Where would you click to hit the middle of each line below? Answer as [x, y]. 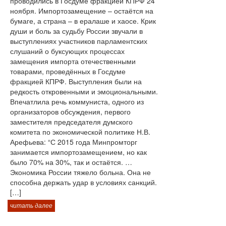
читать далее [31, 206]
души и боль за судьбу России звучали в [76, 31]
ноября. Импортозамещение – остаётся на [82, 11]
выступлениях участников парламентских [79, 41]
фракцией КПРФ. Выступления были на [76, 81]
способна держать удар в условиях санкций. [83, 182]
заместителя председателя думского [71, 122]
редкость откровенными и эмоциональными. [84, 91]
